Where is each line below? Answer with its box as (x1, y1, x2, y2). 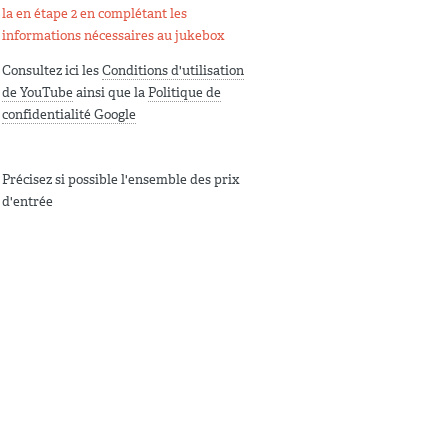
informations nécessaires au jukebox (2, 26, 224, 44)
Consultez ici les (2, 61, 102, 79)
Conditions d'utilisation (102, 61, 244, 79)
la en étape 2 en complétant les (2, 4, 187, 22)
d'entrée (2, 192, 53, 210)
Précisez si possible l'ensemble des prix (2, 170, 239, 188)
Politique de (148, 83, 221, 101)
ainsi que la (73, 83, 148, 101)
